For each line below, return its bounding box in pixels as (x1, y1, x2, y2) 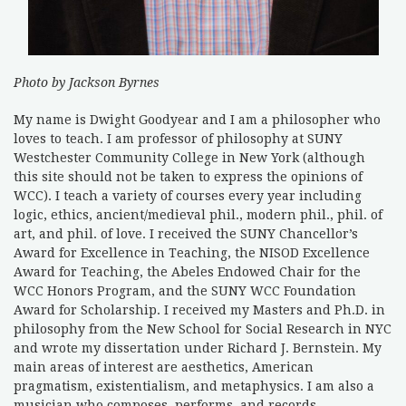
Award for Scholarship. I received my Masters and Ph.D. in (14, 303, 385, 318)
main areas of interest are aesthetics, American (14, 360, 314, 375)
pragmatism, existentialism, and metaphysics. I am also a (14, 379, 374, 394)
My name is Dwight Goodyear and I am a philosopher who (14, 112, 381, 128)
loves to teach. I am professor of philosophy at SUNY (14, 131, 343, 147)
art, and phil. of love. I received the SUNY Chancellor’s (14, 227, 358, 242)
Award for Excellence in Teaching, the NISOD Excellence (14, 246, 370, 261)
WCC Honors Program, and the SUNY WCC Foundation (14, 284, 356, 299)
